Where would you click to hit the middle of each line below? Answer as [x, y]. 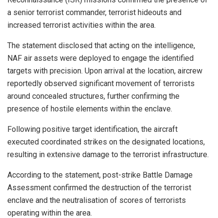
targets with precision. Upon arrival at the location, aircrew [105, 71]
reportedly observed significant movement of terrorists [101, 83]
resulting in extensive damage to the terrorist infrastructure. [108, 154]
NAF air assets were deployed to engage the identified [100, 58]
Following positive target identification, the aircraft [92, 129]
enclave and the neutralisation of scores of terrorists [97, 200]
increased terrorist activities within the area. [82, 25]
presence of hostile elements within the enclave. [90, 109]
